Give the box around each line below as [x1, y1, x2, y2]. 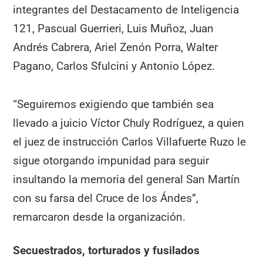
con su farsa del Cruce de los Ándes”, [13, 191, 199, 205]
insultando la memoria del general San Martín [13, 173, 241, 187]
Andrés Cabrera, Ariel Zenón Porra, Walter [13, 41, 218, 55]
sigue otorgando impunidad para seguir [13, 154, 210, 168]
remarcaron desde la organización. [13, 210, 186, 224]
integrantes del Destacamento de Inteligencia [13, 3, 240, 17]
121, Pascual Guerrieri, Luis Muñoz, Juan [13, 22, 214, 36]
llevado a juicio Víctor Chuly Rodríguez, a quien [13, 116, 245, 130]
